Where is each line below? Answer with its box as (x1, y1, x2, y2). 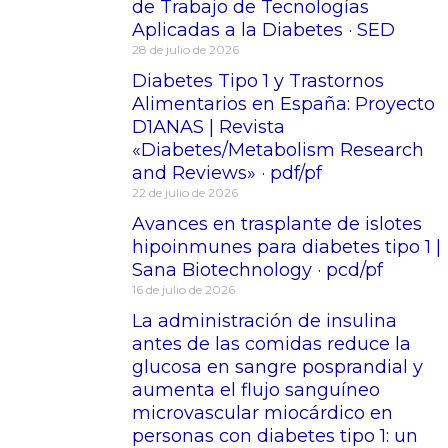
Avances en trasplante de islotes (132, 212, 422, 235)
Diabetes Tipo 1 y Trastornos (132, 69, 384, 92)
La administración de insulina (132, 309, 397, 332)
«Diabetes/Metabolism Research (132, 138, 424, 161)
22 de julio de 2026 (132, 184, 238, 200)
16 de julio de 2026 (132, 281, 235, 297)
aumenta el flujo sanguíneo (132, 378, 380, 401)
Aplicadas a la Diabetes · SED (132, 18, 395, 41)
